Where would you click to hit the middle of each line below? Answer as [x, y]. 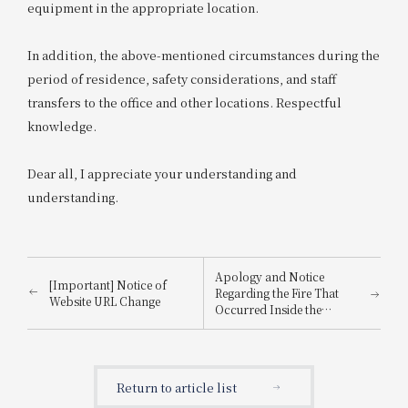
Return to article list [176, 387]
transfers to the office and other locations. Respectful [184, 102]
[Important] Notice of [108, 285]
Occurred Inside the [269, 310]
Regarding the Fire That [277, 293]
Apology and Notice [270, 277]
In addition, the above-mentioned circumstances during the [203, 55]
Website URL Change [105, 301]
